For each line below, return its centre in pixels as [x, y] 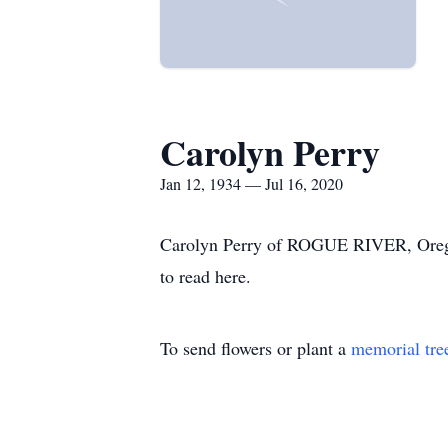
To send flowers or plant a [255, 348]
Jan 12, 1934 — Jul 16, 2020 [251, 183]
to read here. [205, 276]
